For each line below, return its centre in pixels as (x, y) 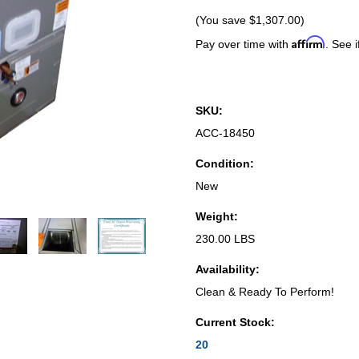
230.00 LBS (225, 239)
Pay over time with (244, 44)
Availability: (228, 269)
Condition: (225, 163)
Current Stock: (235, 322)
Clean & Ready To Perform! (265, 292)
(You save (222, 20)
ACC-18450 (225, 133)
